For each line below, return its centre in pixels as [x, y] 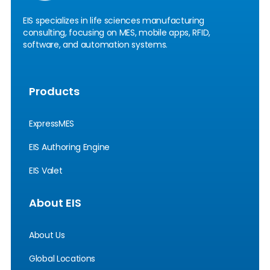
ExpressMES [52, 124]
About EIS [55, 203]
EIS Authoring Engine [69, 147]
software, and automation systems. [96, 45]
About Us [47, 235]
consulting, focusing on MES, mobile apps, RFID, [117, 33]
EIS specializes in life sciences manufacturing [114, 21]
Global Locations [62, 259]
